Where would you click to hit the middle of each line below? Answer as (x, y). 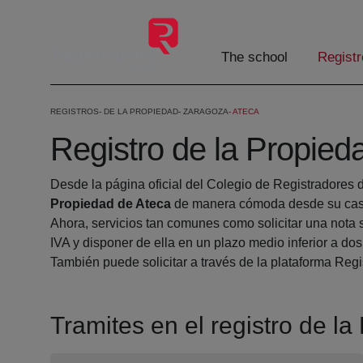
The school (254, 58)
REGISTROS (75, 112)
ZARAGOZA (206, 112)
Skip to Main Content (66, 15)
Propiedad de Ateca (111, 204)
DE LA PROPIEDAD (141, 112)
